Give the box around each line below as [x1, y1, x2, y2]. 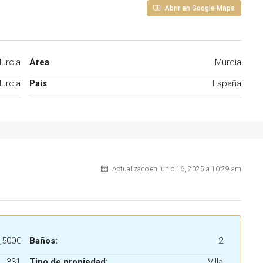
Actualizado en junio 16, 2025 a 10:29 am [110, 165, 241, 173]
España [213, 78, 241, 89]
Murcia [215, 57, 241, 68]
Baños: [29, 235, 58, 246]
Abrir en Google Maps [163, 4, 235, 12]
